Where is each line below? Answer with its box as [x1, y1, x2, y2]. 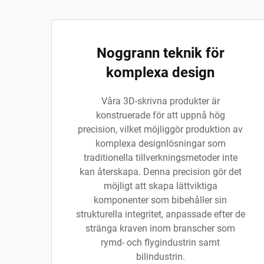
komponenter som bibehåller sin [94, 194, 227, 206]
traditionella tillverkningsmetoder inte [83, 152, 237, 163]
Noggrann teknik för [96, 45, 225, 61]
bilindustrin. [136, 251, 185, 262]
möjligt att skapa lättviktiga [103, 180, 217, 192]
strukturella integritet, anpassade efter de [75, 209, 245, 220]
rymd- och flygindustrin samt [101, 237, 220, 248]
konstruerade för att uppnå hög [95, 110, 225, 121]
